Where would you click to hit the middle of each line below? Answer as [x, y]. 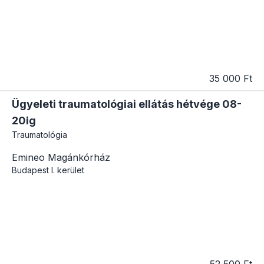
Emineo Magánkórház [61, 157]
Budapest [30, 170]
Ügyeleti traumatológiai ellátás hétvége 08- [127, 104]
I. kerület [68, 170]
